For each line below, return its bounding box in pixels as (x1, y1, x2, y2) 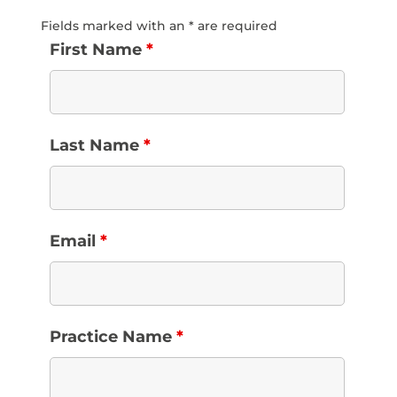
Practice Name (49, 327, 176, 346)
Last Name (49, 136, 144, 155)
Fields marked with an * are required (40, 18, 277, 34)
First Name (49, 40, 146, 59)
